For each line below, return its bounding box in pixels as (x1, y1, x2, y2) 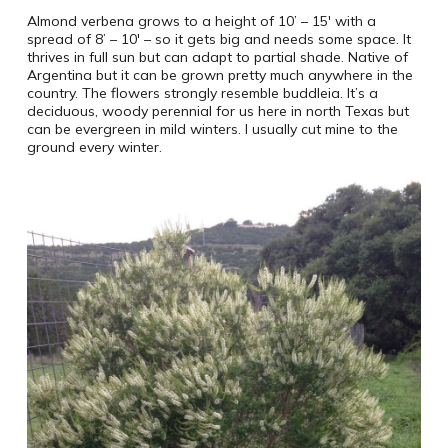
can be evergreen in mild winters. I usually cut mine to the (26, 120, 398, 139)
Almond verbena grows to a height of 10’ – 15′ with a (26, 12, 376, 31)
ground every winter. (26, 138, 162, 157)
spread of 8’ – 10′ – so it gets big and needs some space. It (26, 30, 411, 49)
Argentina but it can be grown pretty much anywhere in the (26, 66, 413, 85)
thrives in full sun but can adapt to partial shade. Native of (26, 48, 408, 67)
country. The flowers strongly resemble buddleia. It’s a (26, 84, 378, 103)
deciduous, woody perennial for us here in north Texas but (26, 102, 409, 121)
